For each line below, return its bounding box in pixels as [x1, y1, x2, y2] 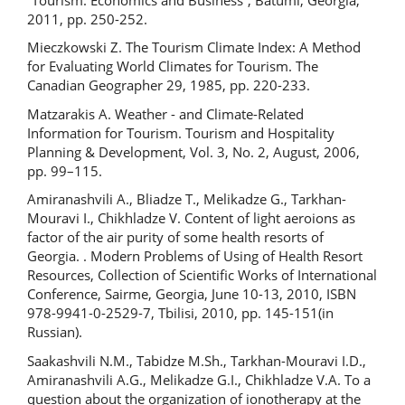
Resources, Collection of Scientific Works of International [27, 266, 377, 284]
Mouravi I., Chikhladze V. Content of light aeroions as [27, 209, 355, 227]
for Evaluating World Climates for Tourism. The [27, 57, 318, 75]
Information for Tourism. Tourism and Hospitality [27, 123, 334, 142]
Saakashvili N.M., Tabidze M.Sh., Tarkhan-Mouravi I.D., [27, 351, 366, 370]
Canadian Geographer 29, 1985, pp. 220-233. [27, 76, 310, 94]
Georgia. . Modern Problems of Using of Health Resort [27, 247, 363, 265]
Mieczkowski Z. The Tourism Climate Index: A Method [27, 38, 361, 56]
